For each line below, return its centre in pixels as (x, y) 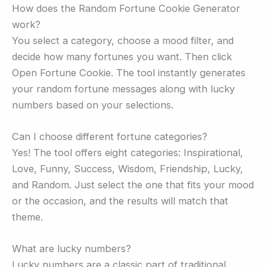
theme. (27, 217)
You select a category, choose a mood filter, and (123, 40)
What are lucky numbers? (72, 249)
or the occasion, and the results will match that (120, 201)
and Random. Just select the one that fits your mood (133, 185)
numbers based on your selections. (93, 105)
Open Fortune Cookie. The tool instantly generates (129, 72)
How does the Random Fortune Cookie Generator (126, 8)
